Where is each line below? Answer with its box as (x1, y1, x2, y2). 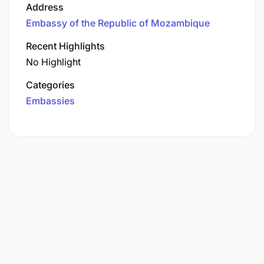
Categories (26, 78, 75, 91)
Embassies (26, 94, 75, 107)
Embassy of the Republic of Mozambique (26, 16, 210, 29)
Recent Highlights (26, 39, 105, 52)
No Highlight (26, 55, 81, 68)
